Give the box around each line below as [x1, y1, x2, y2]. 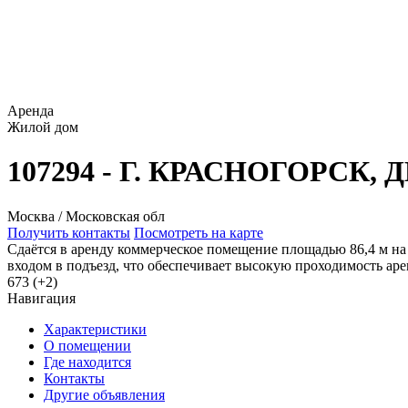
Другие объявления [44, 386, 165, 403]
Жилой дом [7, 119, 78, 135]
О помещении [44, 337, 131, 353]
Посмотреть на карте [134, 224, 263, 240]
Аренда [7, 103, 54, 118]
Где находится [44, 353, 131, 370]
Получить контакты [7, 224, 130, 240]
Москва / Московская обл [7, 208, 165, 224]
